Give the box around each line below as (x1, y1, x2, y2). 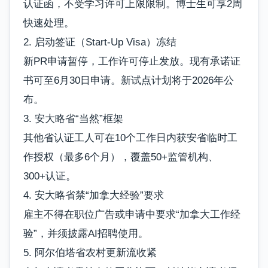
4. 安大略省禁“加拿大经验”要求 (23, 189, 164, 201)
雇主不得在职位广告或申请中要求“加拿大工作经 (23, 208, 240, 220)
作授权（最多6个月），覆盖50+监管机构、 (23, 151, 218, 163)
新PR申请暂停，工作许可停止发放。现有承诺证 (23, 55, 240, 67)
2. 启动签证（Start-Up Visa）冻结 (23, 36, 176, 48)
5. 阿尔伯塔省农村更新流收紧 (23, 246, 157, 258)
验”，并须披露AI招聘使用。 (23, 227, 148, 239)
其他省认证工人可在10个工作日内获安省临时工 (23, 132, 237, 144)
